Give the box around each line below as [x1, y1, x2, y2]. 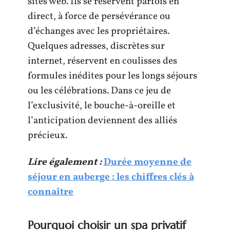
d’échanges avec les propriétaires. [28, 25, 169, 38]
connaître [28, 185, 73, 199]
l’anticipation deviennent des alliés [28, 114, 177, 127]
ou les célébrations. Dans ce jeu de [28, 84, 171, 98]
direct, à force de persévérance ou [28, 10, 170, 23]
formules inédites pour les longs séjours [28, 69, 197, 83]
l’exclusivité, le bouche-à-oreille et [28, 99, 176, 112]
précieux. [28, 129, 67, 142]
